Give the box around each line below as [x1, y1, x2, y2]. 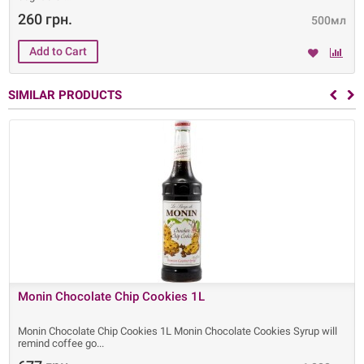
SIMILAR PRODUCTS [8, 88, 122, 102]
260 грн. [18, 11, 72, 28]
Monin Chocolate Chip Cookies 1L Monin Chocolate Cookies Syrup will [18, 325, 337, 337]
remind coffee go [18, 337, 97, 349]
